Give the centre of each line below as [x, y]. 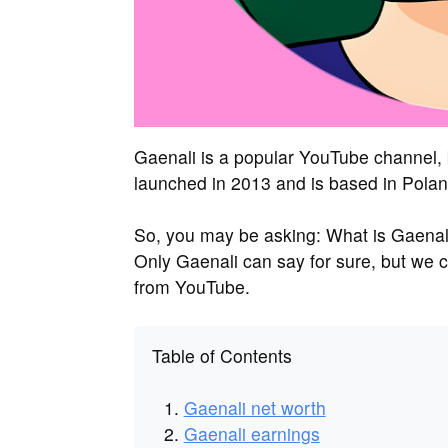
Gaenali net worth [254, 408]
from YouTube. [192, 286]
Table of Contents [221, 356]
